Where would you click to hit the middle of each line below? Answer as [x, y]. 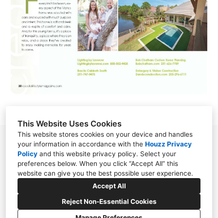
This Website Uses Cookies [70, 124]
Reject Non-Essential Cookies [109, 201]
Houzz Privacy [168, 144]
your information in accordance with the [81, 144]
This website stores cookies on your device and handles [105, 134]
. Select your [156, 154]
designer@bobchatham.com [114, 191]
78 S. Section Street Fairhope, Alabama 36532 [114, 144]
